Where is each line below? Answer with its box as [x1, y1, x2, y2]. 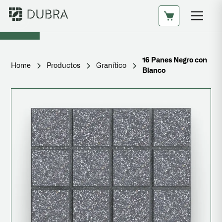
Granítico [96, 62, 127, 69]
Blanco [142, 67, 166, 74]
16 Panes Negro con [142, 57, 208, 64]
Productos [47, 62, 81, 69]
